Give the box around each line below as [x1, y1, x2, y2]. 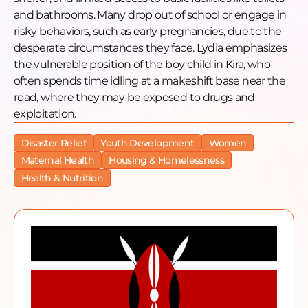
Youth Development [100, 136, 195, 149]
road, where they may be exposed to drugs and [14, 90, 255, 104]
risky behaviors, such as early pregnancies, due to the [14, 24, 282, 38]
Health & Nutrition [21, 171, 104, 184]
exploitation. [14, 107, 76, 120]
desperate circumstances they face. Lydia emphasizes [14, 41, 287, 54]
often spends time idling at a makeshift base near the [14, 74, 286, 87]
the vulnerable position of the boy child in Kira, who [14, 57, 271, 71]
